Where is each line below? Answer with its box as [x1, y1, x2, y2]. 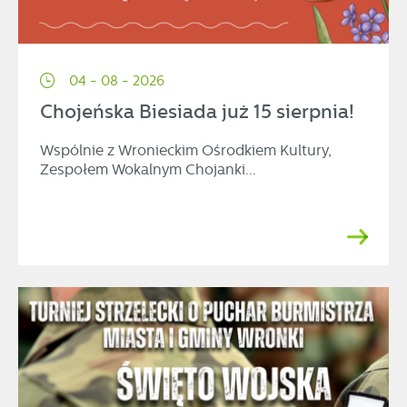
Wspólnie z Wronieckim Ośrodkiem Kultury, [40, 141, 332, 159]
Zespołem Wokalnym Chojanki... [40, 160, 256, 178]
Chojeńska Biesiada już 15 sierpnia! [40, 100, 354, 123]
